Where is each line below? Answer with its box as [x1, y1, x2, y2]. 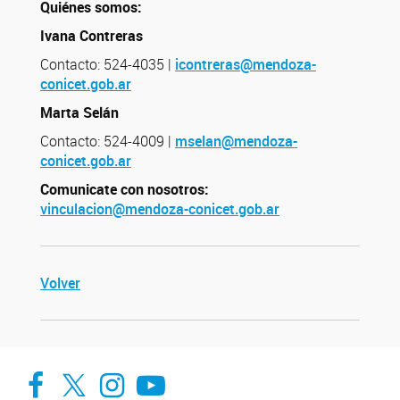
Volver [40, 273, 80, 293]
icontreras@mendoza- [175, 54, 316, 74]
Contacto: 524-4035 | [40, 54, 175, 74]
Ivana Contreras [40, 26, 143, 46]
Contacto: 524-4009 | [40, 131, 175, 151]
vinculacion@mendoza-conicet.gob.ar [40, 199, 279, 219]
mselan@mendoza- [175, 131, 297, 151]
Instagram [99, 351, 229, 389]
